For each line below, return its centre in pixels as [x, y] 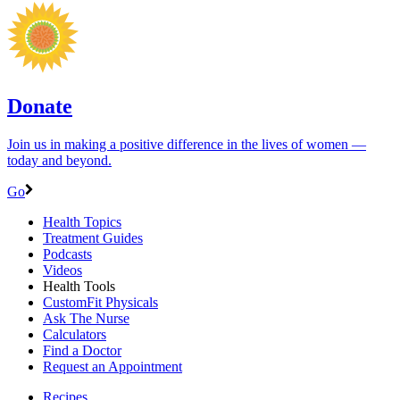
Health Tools [79, 286]
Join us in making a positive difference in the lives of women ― [187, 144]
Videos [62, 270]
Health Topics [82, 221]
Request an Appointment [112, 366]
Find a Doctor [82, 350]
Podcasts [67, 254]
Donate [40, 106]
